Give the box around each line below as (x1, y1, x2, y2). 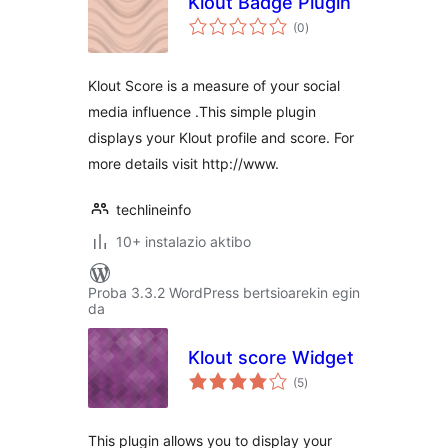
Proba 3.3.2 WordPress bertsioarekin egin (88, 284, 360, 301)
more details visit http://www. (88, 155, 279, 172)
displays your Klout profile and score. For (88, 129, 354, 146)
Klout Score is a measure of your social (88, 77, 340, 94)
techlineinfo (116, 201, 191, 218)
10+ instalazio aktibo (116, 233, 251, 250)
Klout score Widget (188, 347, 354, 368)
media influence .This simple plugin (88, 103, 316, 120)
